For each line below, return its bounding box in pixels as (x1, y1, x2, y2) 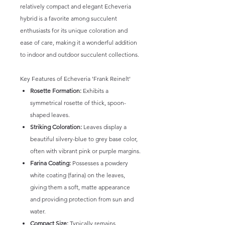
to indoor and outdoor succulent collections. (20, 51, 139, 58)
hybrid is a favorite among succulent (20, 15, 117, 22)
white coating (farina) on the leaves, (30, 171, 125, 179)
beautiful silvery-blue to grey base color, (30, 135, 138, 143)
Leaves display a (82, 123, 127, 131)
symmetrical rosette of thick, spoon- (30, 99, 126, 106)
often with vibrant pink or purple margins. (30, 147, 141, 155)
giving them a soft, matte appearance (30, 183, 130, 191)
